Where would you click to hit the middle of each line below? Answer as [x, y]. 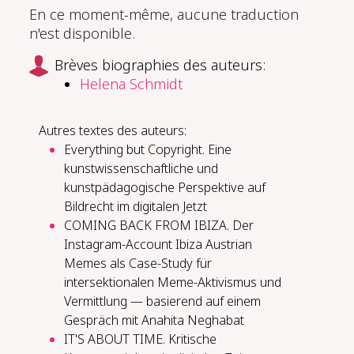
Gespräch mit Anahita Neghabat [154, 320]
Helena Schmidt [132, 84]
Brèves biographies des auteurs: [160, 65]
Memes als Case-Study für [138, 263]
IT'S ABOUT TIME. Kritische [141, 339]
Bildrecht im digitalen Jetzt [136, 206]
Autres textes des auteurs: [113, 130]
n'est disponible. [83, 34]
